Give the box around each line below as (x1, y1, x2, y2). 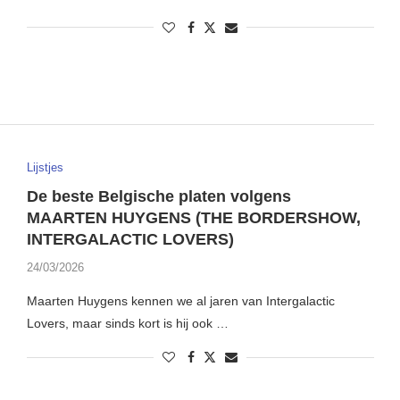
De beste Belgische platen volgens (26, 187, 291, 206)
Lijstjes (26, 161, 63, 175)
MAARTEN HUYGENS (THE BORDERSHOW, (26, 209, 361, 228)
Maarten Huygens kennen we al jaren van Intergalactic (26, 294, 335, 309)
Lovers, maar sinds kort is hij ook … (26, 316, 229, 331)
